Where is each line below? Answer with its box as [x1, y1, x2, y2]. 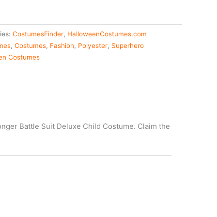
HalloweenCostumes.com [67, 30, 147, 38]
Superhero [111, 42, 144, 50]
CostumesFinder [13, 30, 63, 38]
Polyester [78, 42, 108, 50]
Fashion [50, 42, 74, 50]
